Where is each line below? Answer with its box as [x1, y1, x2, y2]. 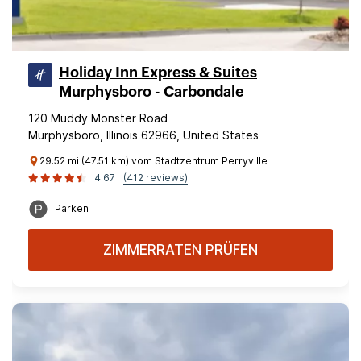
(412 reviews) [123, 172, 188, 184]
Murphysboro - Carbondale [59, 85, 244, 99]
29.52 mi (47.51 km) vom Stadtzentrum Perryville [39, 155, 268, 167]
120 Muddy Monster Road [28, 111, 168, 125]
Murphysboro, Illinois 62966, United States [28, 128, 259, 142]
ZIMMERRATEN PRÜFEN [103, 242, 258, 258]
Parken [55, 202, 89, 214]
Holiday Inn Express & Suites [59, 65, 257, 80]
